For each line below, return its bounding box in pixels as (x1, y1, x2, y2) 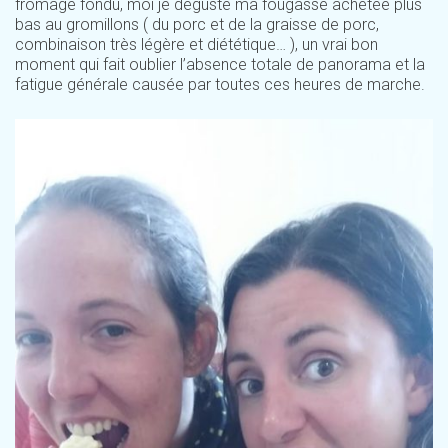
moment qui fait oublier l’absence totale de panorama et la (15, 55, 425, 75)
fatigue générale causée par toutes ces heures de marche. (15, 75, 425, 95)
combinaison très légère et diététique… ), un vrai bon (15, 35, 378, 55)
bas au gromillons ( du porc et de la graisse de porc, (15, 15, 379, 35)
